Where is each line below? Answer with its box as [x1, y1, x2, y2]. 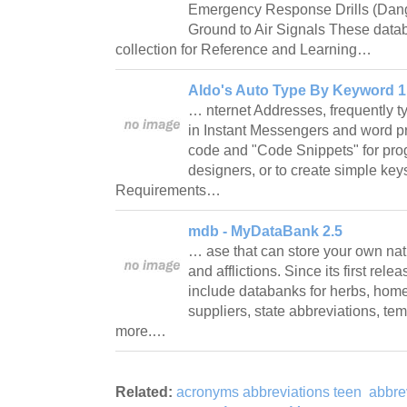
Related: [115, 383, 173, 400]
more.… [115, 323, 170, 339]
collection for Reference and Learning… [115, 41, 375, 57]
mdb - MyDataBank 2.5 [188, 223, 342, 239]
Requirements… [115, 182, 224, 198]
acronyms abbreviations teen [176, 383, 362, 400]
